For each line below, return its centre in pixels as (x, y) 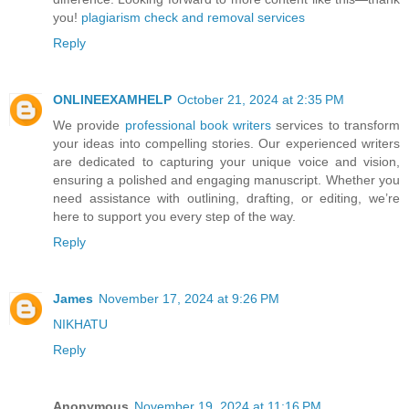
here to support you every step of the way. (174, 217)
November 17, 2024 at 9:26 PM (189, 299)
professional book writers (198, 126)
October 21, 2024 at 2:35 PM (261, 100)
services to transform (336, 126)
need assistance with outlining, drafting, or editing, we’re (226, 199)
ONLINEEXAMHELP (112, 100)
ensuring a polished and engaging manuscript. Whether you (226, 180)
